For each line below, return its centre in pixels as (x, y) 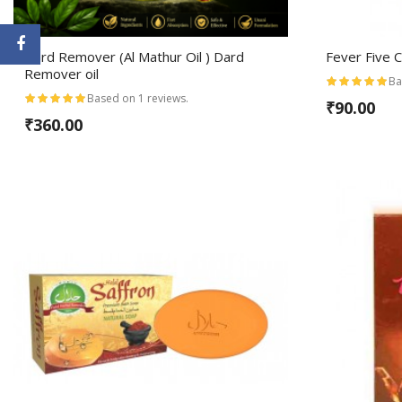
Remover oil (61, 74)
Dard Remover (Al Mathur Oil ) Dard (134, 57)
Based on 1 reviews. (138, 99)
